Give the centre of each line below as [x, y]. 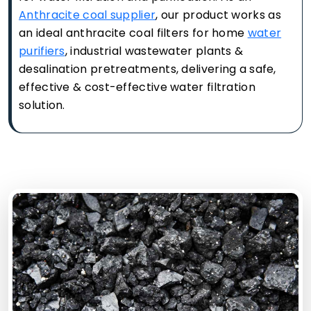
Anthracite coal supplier [87, 15]
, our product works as [218, 15]
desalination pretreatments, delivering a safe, [148, 69]
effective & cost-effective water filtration [137, 87]
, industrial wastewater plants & [154, 51]
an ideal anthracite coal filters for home [133, 33]
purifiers [42, 51]
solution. [42, 105]
